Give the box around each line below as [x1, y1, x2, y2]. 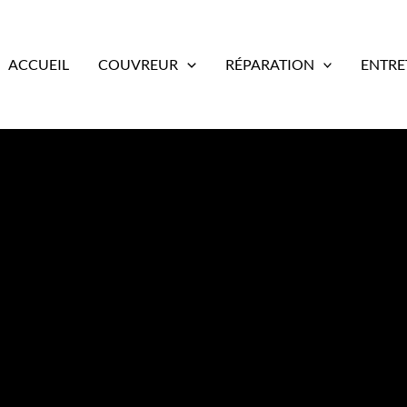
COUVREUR [98, 55, 179, 73]
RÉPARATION [224, 55, 314, 73]
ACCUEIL [8, 55, 70, 73]
